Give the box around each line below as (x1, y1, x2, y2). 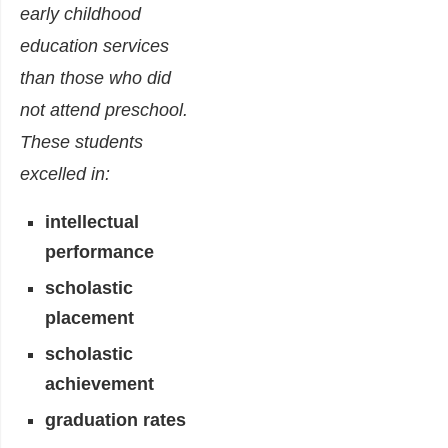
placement (45, 308, 134, 329)
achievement (45, 374, 154, 395)
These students (20, 132, 143, 153)
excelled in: (20, 164, 110, 185)
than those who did (20, 68, 171, 89)
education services (20, 36, 169, 57)
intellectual (45, 212, 139, 233)
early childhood (20, 4, 141, 25)
